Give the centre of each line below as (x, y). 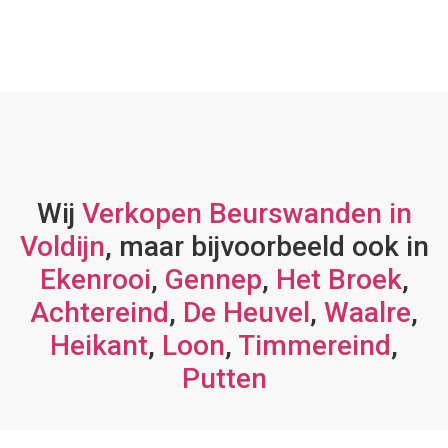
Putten (224, 378)
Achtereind (99, 312)
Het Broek (338, 279)
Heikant (99, 345)
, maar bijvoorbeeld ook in (266, 246)
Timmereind (314, 345)
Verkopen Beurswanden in (246, 213)
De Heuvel (246, 312)
